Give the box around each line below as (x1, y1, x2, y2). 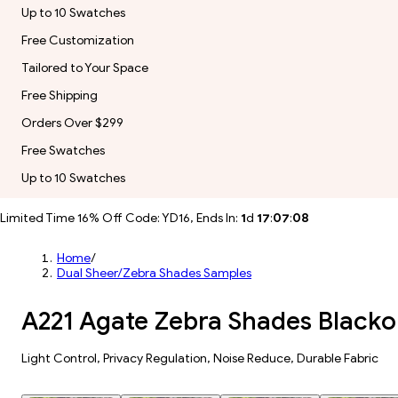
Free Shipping (21, 88, 98, 103)
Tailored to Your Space (21, 60, 148, 76)
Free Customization (21, 33, 134, 48)
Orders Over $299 (21, 115, 123, 131)
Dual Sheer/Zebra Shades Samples (57, 266, 251, 281)
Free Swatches (21, 143, 105, 158)
